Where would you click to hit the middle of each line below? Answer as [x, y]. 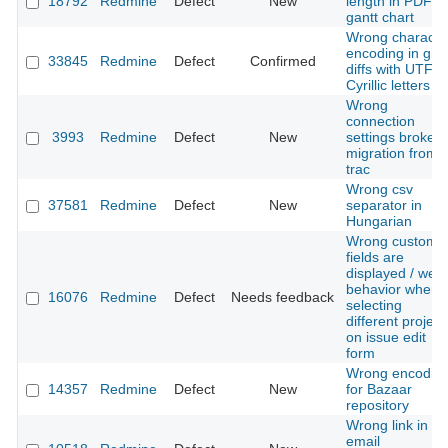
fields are [375, 257]
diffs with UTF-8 [396, 69]
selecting [374, 305]
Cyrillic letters [388, 85]
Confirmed [282, 61]
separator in [384, 205]
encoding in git [392, 53]
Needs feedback [282, 297]
